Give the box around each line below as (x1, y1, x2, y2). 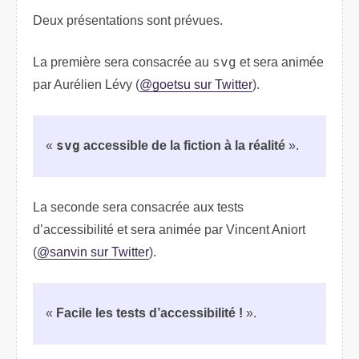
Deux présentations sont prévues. (33, 13, 223, 27)
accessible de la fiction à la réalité (80, 138, 285, 152)
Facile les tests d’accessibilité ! (56, 305, 243, 320)
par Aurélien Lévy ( (33, 77, 139, 91)
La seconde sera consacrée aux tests (33, 200, 244, 214)
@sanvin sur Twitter (37, 244, 149, 259)
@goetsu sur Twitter (139, 77, 252, 91)
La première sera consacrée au (33, 54, 212, 69)
